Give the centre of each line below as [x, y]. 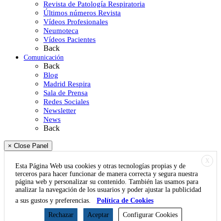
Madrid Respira [67, 84]
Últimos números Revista [82, 13]
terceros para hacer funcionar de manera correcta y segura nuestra [107, 174]
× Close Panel [28, 146]
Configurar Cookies [150, 215]
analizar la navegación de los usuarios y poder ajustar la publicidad [108, 189]
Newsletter [60, 110]
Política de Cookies [125, 200]
